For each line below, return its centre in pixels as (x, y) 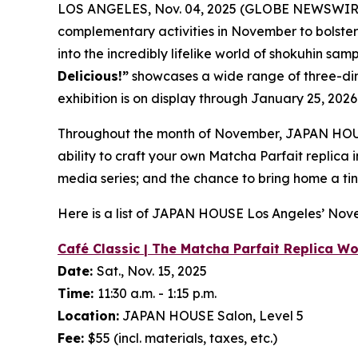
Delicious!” (93, 76)
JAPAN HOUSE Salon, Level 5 (211, 315)
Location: (88, 315)
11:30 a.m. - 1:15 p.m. (157, 293)
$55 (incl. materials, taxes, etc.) (183, 338)
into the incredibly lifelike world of (163, 53)
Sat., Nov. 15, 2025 (152, 270)
